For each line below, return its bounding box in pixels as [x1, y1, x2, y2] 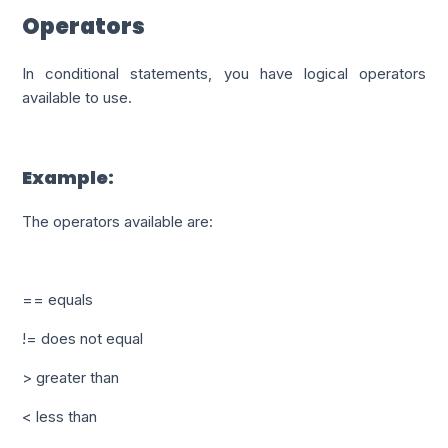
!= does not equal [22, 329, 144, 349]
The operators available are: [22, 212, 214, 232]
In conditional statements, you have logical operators [22, 64, 426, 84]
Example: [22, 165, 115, 191]
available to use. [22, 88, 137, 108]
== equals [22, 290, 94, 310]
